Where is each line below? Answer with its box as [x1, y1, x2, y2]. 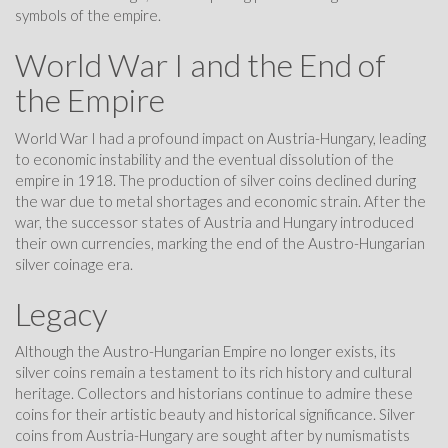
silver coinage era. [15, 254, 133, 273]
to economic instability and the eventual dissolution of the [15, 149, 394, 168]
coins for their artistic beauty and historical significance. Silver [15, 405, 415, 424]
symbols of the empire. [15, 6, 161, 25]
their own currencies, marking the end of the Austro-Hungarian [15, 233, 425, 252]
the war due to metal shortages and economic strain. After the [15, 191, 426, 210]
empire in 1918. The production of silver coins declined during [15, 170, 416, 189]
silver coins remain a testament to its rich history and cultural [15, 363, 412, 382]
